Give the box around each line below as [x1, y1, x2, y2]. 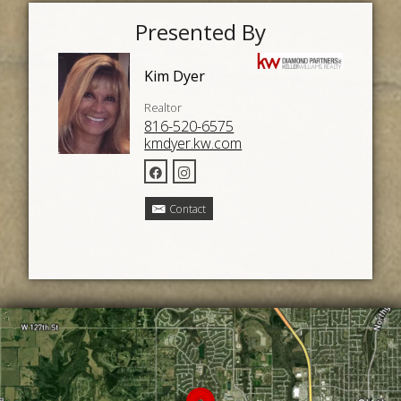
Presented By [135, 17, 266, 47]
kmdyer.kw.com [144, 133, 243, 154]
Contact [169, 200, 207, 217]
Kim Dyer [144, 65, 206, 86]
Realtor [144, 98, 183, 115]
